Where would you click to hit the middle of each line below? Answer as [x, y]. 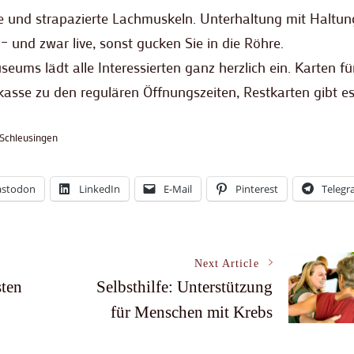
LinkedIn [100, 189]
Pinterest [257, 189]
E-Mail [178, 189]
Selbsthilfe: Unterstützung [184, 287]
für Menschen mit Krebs [191, 313]
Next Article [226, 264]
